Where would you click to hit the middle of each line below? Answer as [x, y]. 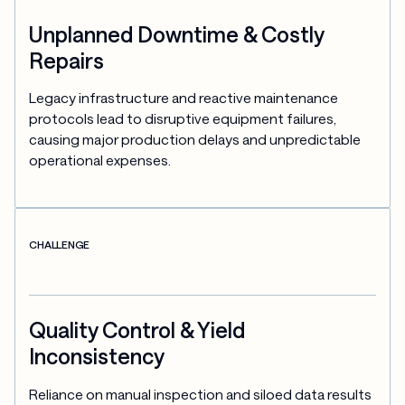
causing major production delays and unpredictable [195, 140]
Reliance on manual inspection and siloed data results [201, 394]
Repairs [67, 60]
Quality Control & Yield [137, 330]
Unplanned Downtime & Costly [177, 34]
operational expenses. [100, 160]
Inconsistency [97, 356]
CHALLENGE [60, 245]
